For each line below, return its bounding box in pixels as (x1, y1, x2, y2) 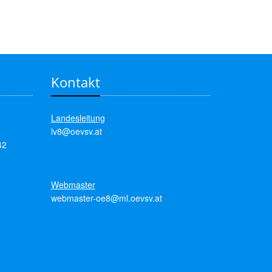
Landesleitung (50, 112, 105, 124)
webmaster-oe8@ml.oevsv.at (50, 192, 162, 204)
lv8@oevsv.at (50, 125, 102, 137)
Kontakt (50, 73, 100, 91)
